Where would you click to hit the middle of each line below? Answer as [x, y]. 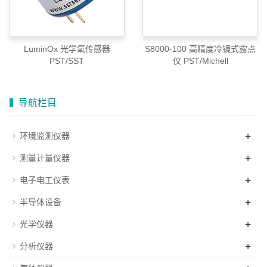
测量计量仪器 [45, 158]
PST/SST [67, 61]
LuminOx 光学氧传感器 [67, 49]
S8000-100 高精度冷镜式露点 [200, 49]
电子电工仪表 [45, 180]
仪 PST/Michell [206, 61]
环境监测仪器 [45, 136]
